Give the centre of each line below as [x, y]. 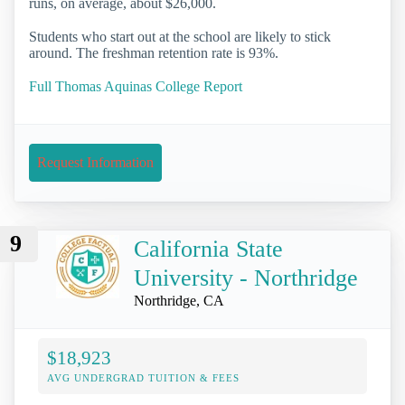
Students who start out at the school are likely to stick [180, 37]
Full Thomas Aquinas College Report [136, 87]
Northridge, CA [179, 300]
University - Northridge [246, 278]
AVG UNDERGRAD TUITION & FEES [143, 377]
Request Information [95, 163]
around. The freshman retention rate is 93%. [154, 53]
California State [208, 249]
